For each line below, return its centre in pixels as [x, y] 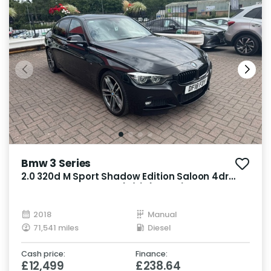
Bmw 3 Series [56, 163]
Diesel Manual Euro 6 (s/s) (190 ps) [103, 188]
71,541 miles [56, 227]
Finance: [152, 253]
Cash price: [43, 253]
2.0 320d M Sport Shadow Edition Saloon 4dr [125, 176]
